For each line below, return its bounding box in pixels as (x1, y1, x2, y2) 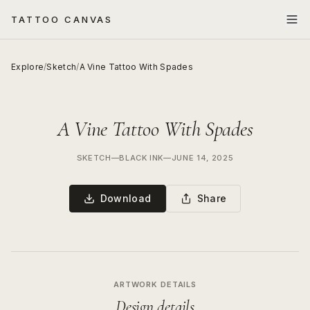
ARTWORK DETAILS (113, 280, 197, 289)
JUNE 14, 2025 (171, 153, 234, 163)
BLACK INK (119, 153, 164, 163)
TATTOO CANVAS (11, 13, 113, 25)
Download (100, 192, 152, 204)
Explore (11, 62, 44, 72)
